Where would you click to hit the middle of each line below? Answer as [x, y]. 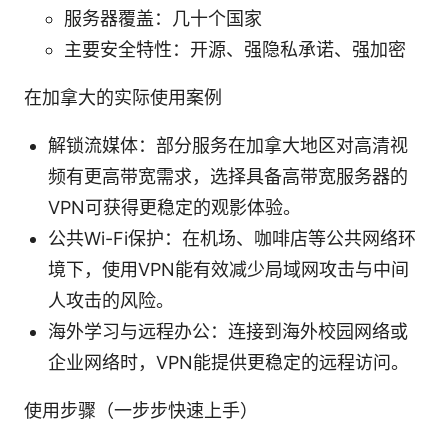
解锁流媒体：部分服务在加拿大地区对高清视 [228, 146]
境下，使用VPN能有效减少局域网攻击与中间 [228, 270]
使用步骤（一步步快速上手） [141, 411]
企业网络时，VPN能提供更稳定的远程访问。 [228, 363]
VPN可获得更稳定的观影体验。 [174, 208]
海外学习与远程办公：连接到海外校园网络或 [228, 332]
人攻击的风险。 [111, 301]
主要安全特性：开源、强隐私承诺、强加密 [235, 50]
